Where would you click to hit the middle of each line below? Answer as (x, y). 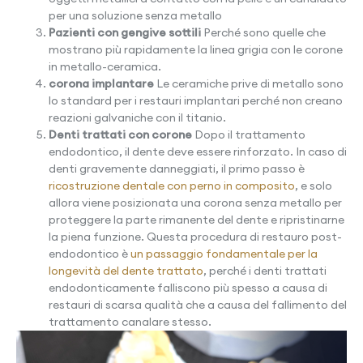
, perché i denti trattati (265, 271)
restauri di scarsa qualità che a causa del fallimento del (198, 305)
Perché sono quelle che (263, 33)
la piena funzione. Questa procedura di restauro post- (195, 237)
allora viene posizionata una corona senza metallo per (195, 203)
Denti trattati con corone (120, 135)
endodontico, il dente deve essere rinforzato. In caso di (198, 152)
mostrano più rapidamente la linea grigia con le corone (196, 50)
